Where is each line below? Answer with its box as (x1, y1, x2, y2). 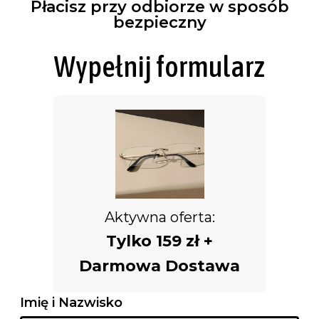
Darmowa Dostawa (79, 256, 240, 276)
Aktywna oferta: (104, 209, 215, 226)
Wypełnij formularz (54, 50, 265, 84)
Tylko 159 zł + (106, 231, 213, 251)
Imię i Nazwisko (20, 295, 122, 311)
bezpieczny (113, 13, 206, 33)
